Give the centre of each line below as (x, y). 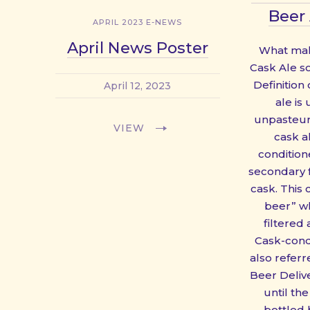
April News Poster (137, 47)
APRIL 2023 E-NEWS (138, 22)
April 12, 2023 (138, 85)
